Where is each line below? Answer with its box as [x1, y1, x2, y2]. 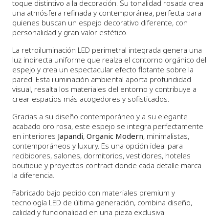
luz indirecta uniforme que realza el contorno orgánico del [12, 55, 206, 65]
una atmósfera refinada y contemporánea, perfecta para [12, 8, 201, 18]
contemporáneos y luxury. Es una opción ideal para [12, 141, 183, 151]
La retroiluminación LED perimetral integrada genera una [12, 45, 202, 55]
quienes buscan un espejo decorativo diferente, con [12, 18, 188, 28]
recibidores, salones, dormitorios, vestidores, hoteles [12, 151, 191, 161]
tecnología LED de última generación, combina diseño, [12, 197, 192, 208]
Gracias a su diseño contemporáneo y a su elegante [12, 111, 188, 122]
